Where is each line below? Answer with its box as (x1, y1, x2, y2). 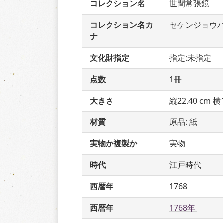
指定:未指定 (169, 52, 211, 63)
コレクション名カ (90, 19, 153, 30)
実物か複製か (90, 138, 137, 149)
